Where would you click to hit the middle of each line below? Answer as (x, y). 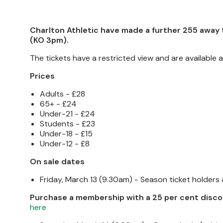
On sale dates (57, 162)
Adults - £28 (62, 94)
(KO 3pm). (49, 40)
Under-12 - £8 (65, 144)
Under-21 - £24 (67, 114)
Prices (42, 76)
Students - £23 (67, 124)
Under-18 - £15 (66, 134)
